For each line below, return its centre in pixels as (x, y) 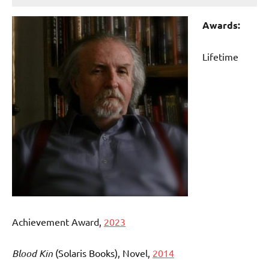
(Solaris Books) (85, 253)
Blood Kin (32, 253)
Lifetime (220, 57)
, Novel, (135, 253)
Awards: (221, 25)
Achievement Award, (58, 222)
